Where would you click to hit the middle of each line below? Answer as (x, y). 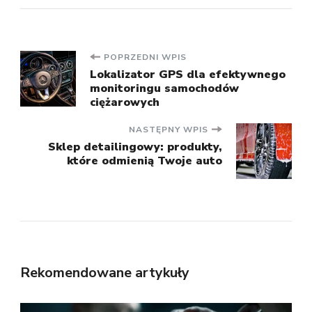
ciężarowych (125, 102)
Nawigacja (84, 67)
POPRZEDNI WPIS (145, 57)
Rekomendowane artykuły (105, 272)
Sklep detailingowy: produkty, (135, 147)
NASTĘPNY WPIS (169, 129)
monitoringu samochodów (164, 88)
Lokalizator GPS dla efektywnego (188, 74)
